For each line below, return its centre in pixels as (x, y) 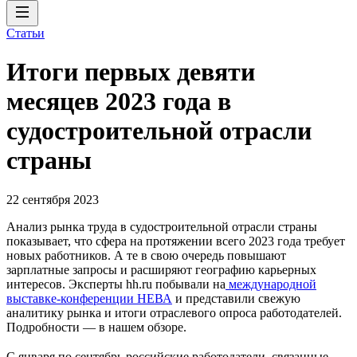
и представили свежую (236, 298)
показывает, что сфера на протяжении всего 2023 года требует (176, 241)
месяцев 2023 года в (119, 102)
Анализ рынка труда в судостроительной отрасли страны (162, 226)
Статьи (25, 33)
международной (271, 284)
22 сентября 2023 (53, 199)
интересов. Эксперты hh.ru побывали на (116, 284)
